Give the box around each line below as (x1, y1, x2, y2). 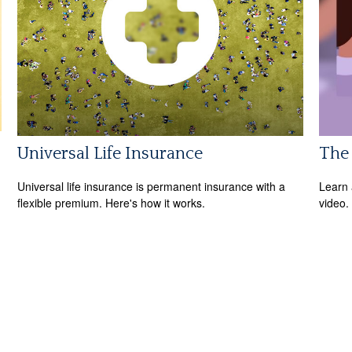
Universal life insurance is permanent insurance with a (17, 178, 286, 194)
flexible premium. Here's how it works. (17, 194, 206, 211)
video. (318, 194, 349, 211)
